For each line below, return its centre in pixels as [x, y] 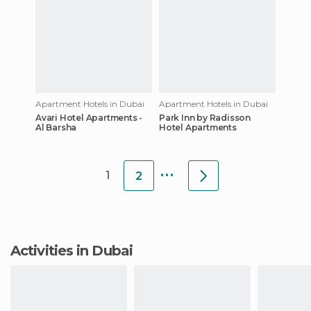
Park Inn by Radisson [205, 117]
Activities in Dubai [76, 250]
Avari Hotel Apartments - [89, 117]
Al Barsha [56, 127]
